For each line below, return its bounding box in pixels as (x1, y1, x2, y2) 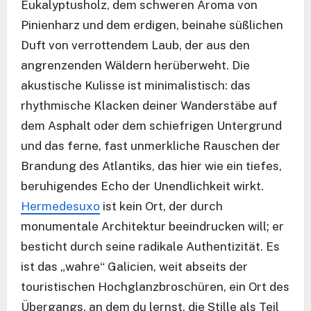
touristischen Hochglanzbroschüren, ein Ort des (21, 280, 289, 294)
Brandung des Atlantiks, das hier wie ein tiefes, (21, 159, 282, 174)
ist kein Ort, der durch (100, 199, 223, 214)
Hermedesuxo (21, 199, 100, 214)
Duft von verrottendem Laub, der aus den (21, 38, 250, 53)
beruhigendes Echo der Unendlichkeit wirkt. (21, 179, 264, 194)
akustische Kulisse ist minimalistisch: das (21, 78, 251, 93)
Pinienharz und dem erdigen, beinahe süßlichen (21, 18, 283, 33)
